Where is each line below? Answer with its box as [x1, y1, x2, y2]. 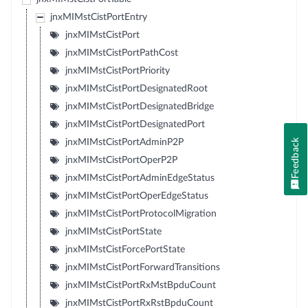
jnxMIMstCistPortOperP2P [65, 155, 177, 165]
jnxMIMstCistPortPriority [65, 66, 170, 76]
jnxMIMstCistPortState [65, 227, 162, 236]
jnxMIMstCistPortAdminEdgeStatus [65, 173, 214, 183]
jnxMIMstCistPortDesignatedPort [65, 120, 205, 129]
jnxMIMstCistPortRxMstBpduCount [65, 280, 216, 290]
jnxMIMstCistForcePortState [65, 245, 185, 254]
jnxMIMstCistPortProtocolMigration [65, 209, 217, 219]
